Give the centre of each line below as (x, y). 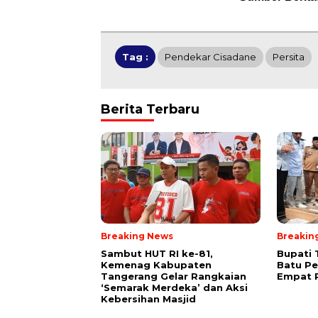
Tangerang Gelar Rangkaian (174, 276)
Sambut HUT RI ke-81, (157, 254)
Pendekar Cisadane (210, 57)
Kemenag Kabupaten (156, 265)
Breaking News (137, 236)
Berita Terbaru (150, 110)
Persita (289, 57)
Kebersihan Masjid (148, 299)
